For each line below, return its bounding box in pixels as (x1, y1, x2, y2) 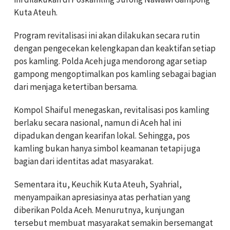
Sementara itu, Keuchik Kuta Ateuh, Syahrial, (14, 179, 182, 190)
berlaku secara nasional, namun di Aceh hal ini (14, 117, 181, 128)
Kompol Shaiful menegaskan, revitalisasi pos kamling (14, 104, 209, 116)
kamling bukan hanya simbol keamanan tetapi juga (14, 143, 200, 154)
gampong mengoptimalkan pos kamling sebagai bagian (14, 68, 216, 80)
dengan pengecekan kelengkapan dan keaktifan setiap (14, 43, 216, 54)
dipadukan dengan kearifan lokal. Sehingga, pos (14, 130, 190, 141)
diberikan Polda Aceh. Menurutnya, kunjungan (14, 204, 184, 216)
